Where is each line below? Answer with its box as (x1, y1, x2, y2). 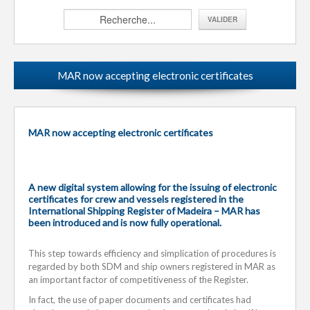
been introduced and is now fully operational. (28, 216, 221, 228)
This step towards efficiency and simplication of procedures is (28, 247, 276, 259)
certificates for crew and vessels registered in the (28, 192, 244, 205)
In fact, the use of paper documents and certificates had (28, 293, 251, 305)
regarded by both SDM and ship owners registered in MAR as (28, 260, 275, 272)
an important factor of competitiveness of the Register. (28, 273, 248, 285)
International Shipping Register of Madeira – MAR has (28, 204, 260, 217)
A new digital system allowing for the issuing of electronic (28, 181, 277, 193)
